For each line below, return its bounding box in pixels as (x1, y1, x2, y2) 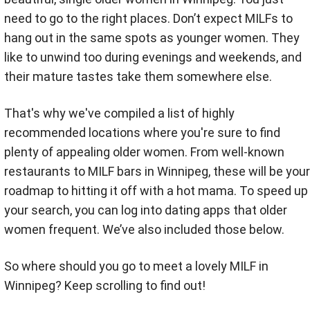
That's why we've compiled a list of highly (4, 106, 235, 120)
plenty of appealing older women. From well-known (4, 145, 284, 159)
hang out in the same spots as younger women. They (4, 30, 300, 45)
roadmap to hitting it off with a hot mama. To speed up (4, 183, 308, 198)
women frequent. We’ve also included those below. (4, 222, 284, 237)
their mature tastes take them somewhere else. (4, 69, 272, 84)
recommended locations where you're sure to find (4, 125, 280, 140)
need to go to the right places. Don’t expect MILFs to (4, 11, 293, 26)
